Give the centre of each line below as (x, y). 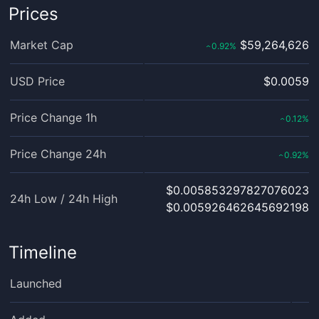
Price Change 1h (53, 117)
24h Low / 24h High (64, 199)
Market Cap (42, 45)
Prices (33, 14)
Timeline (43, 252)
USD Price (37, 81)
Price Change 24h (58, 154)
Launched (36, 283)
